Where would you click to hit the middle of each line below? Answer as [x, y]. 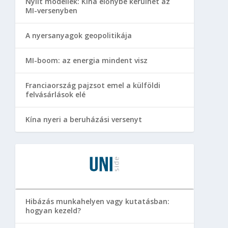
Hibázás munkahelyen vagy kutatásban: [97, 201]
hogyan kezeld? [53, 210]
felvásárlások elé [55, 94]
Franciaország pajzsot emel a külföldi [93, 85]
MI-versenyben [51, 10]
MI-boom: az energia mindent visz [86, 60]
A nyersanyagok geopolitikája [78, 35]
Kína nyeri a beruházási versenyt [83, 119]
